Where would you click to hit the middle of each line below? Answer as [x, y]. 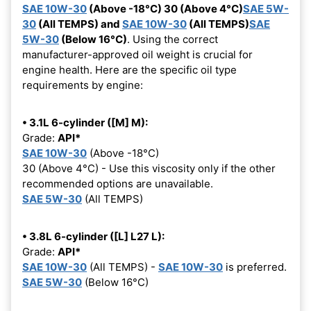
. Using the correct [173, 39]
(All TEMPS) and [79, 24]
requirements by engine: [83, 85]
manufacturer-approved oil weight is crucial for [137, 54]
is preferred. [255, 267]
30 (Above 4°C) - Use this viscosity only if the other [149, 168]
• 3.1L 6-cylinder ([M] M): [85, 122]
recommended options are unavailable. [118, 183]
